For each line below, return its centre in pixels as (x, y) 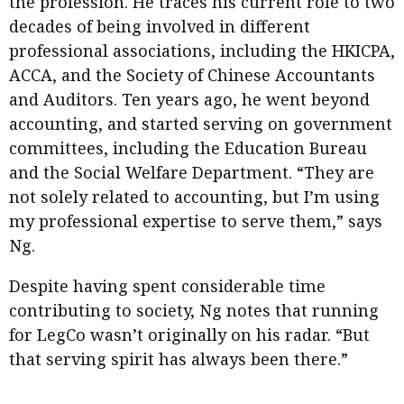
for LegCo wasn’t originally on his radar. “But (189, 335)
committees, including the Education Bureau (188, 148)
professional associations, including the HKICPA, (202, 51)
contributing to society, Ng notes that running (194, 311)
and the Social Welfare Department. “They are (192, 173)
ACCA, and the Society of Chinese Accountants (192, 75)
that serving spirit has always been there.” (179, 359)
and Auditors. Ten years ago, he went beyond (189, 100)
